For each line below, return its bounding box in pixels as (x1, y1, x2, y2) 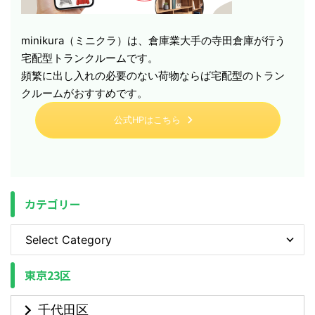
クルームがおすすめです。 (21, 86, 148, 100)
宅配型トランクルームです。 (21, 51, 158, 65)
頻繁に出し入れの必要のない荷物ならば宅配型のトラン (21, 69, 285, 82)
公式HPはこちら (113, 114, 181, 125)
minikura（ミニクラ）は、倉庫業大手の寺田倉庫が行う (21, 34, 285, 47)
